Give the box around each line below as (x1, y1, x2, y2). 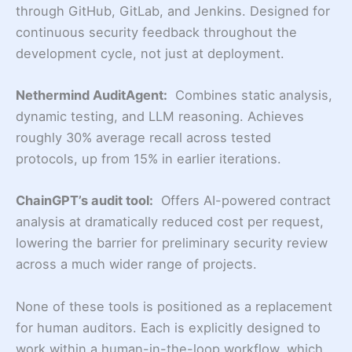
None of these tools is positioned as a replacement (16, 298, 332, 314)
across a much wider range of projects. (16, 256, 257, 273)
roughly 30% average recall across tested (16, 130, 271, 146)
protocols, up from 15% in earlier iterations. (16, 151, 281, 167)
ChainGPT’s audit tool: (16, 192, 153, 209)
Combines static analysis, (167, 87, 332, 104)
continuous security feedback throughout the (16, 24, 297, 40)
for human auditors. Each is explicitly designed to (16, 319, 321, 335)
